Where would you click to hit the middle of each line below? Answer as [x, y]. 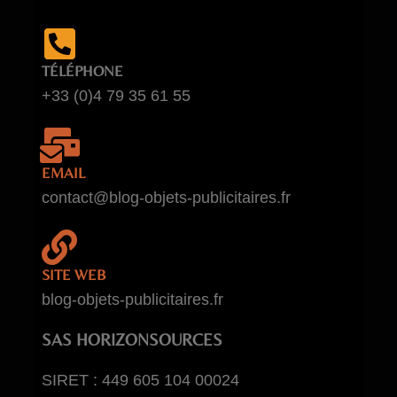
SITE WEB [74, 274]
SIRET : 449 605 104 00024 [141, 380]
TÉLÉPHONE [83, 70]
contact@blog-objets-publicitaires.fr [167, 197]
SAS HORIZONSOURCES [132, 339]
